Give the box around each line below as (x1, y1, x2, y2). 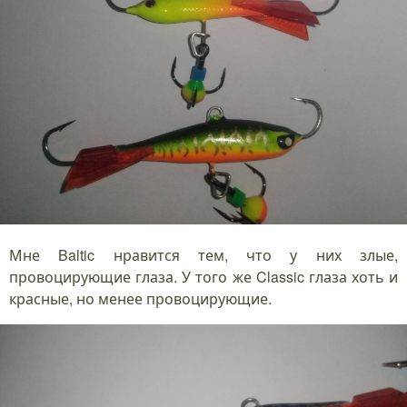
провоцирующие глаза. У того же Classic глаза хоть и (9, 266, 398, 287)
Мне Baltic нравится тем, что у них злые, (9, 244, 398, 265)
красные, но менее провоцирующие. (9, 288, 272, 309)
